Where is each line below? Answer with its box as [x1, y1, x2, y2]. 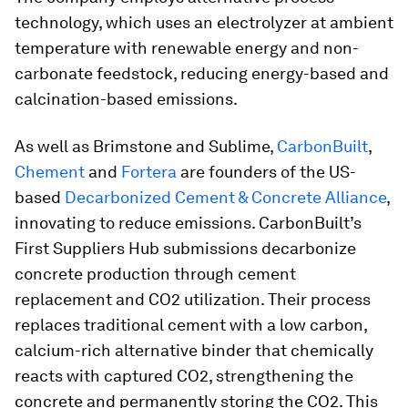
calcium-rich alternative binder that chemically [15, 341, 373, 360]
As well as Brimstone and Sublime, [15, 137, 277, 156]
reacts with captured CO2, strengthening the [15, 366, 353, 385]
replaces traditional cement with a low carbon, [15, 315, 367, 334]
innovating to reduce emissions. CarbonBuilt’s [15, 213, 362, 232]
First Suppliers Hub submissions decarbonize [15, 239, 356, 258]
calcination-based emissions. [15, 89, 238, 108]
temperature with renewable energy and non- [15, 38, 359, 57]
